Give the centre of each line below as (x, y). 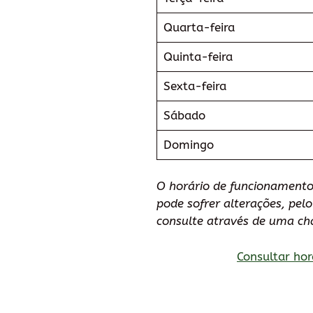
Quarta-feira (199, 27)
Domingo (188, 144)
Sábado (184, 115)
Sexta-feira (195, 86)
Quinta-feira (198, 56)
